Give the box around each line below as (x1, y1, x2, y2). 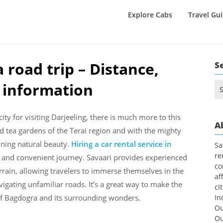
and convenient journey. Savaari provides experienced (1, 152, 187, 162)
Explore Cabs (127, 10, 172, 20)
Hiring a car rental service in (71, 139, 172, 149)
